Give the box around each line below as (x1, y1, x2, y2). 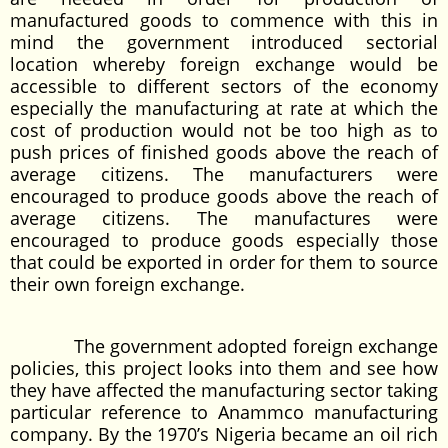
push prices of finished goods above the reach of (10, 140, 438, 164)
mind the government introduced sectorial (10, 30, 438, 54)
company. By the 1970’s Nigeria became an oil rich (10, 422, 438, 446)
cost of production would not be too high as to (10, 118, 438, 142)
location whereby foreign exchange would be (10, 52, 438, 76)
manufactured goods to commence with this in (10, 8, 438, 32)
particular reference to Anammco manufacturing (10, 400, 438, 424)
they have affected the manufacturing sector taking (10, 378, 438, 402)
